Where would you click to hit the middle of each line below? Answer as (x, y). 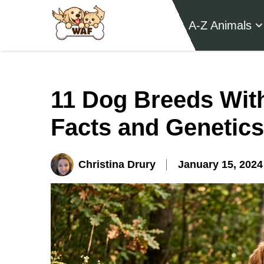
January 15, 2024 (220, 164)
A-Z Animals (220, 25)
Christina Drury (117, 164)
